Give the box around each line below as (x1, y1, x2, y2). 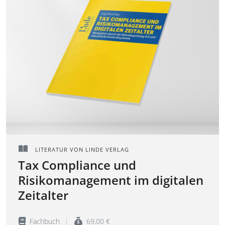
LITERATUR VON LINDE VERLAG (33, 145, 129, 153)
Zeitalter (18, 186, 68, 203)
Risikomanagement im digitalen (18, 171, 203, 188)
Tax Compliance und (18, 156, 136, 173)
